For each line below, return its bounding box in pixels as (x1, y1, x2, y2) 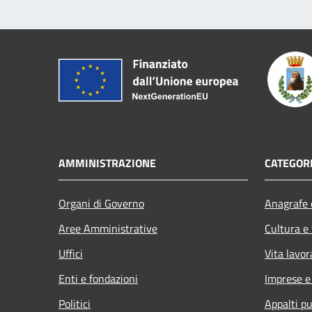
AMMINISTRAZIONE (58, 154, 156, 171)
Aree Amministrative (58, 219, 157, 237)
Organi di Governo (58, 194, 144, 212)
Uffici (58, 244, 83, 262)
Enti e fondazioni (58, 270, 138, 287)
